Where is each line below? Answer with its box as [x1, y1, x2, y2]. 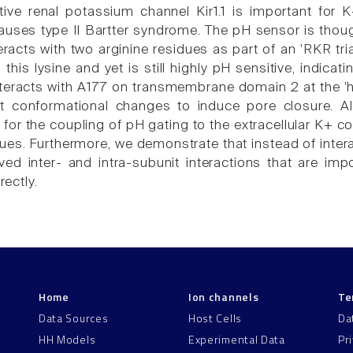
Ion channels [188, 288, 259, 306]
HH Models [39, 331, 96, 348]
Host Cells [188, 309, 242, 326]
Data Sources [39, 309, 109, 326]
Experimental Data [188, 331, 285, 348]
